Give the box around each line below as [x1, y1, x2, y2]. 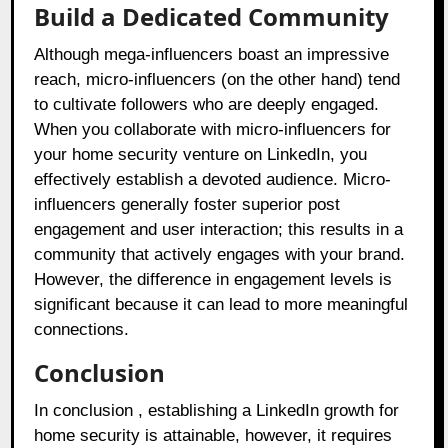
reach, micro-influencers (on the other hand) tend [34, 70, 401, 90]
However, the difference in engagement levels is [34, 270, 393, 290]
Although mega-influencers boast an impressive [34, 45, 390, 65]
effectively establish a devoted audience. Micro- [34, 170, 392, 190]
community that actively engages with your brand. [34, 245, 406, 265]
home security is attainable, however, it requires [34, 426, 393, 446]
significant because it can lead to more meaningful [34, 295, 409, 315]
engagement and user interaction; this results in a [34, 220, 404, 240]
